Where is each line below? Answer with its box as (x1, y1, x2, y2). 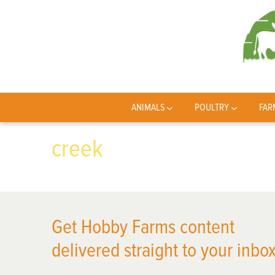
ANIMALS (131, 101, 165, 114)
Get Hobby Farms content (52, 215, 234, 239)
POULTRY (195, 101, 230, 114)
